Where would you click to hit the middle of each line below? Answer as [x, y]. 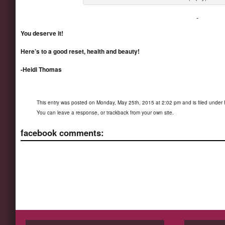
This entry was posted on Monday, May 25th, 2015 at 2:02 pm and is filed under [130, 103]
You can [47, 113]
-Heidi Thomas [41, 70]
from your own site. [151, 113]
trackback [118, 113]
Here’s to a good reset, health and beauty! [80, 51]
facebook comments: [62, 133]
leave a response [77, 113]
